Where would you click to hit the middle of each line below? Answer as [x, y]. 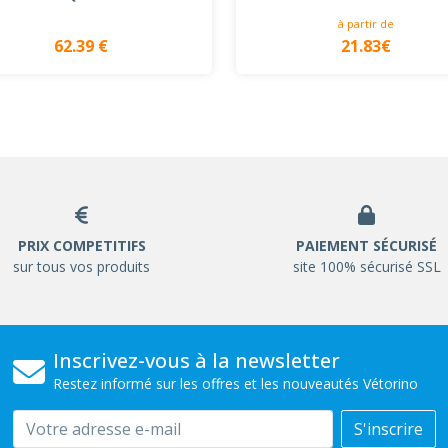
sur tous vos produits [81, 266]
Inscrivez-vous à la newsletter [196, 360]
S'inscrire [388, 429]
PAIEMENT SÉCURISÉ [366, 245]
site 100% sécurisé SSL [366, 266]
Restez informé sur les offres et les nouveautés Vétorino [235, 383]
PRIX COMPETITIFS [81, 245]
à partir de [366, 24]
